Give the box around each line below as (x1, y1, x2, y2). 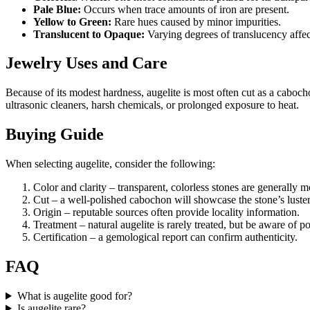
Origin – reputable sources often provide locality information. (33, 206, 300, 219)
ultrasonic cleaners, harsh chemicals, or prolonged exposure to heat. (6, 99, 299, 111)
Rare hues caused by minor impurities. (111, 15, 281, 28)
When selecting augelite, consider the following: (6, 158, 215, 170)
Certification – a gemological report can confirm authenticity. (33, 231, 298, 244)
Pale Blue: (33, 3, 81, 15)
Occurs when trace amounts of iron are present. (81, 3, 289, 15)
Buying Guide (6, 125, 104, 144)
